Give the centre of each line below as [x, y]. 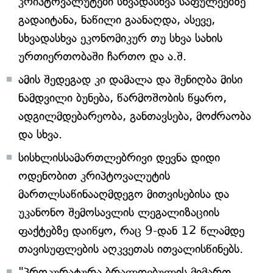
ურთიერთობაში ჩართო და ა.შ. [102, 56]
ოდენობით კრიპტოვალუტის [94, 176]
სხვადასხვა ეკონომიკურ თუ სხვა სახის [120, 38]
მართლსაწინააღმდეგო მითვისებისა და [124, 194]
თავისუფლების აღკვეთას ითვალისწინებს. [131, 249]
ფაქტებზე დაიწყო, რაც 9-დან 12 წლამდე [131, 231]
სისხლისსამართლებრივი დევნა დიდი [119, 158]
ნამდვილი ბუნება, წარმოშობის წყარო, [122, 98]
